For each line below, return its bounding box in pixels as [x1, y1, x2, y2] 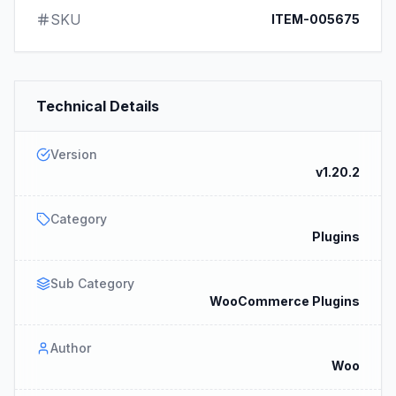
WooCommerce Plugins [209, 293, 360, 308]
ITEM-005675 [271, 11, 360, 27]
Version [50, 147, 97, 162]
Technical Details [36, 97, 159, 115]
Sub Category [50, 276, 134, 291]
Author [50, 340, 91, 355]
